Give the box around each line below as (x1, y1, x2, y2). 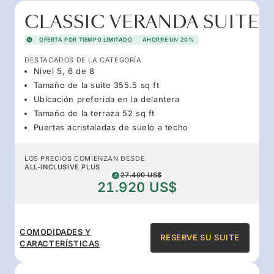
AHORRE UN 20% (142, 35, 194, 43)
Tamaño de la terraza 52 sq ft (33, 108, 155, 118)
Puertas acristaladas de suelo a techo (33, 122, 188, 132)
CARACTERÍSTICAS (20, 238, 100, 248)
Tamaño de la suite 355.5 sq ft (33, 80, 160, 90)
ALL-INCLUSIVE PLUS (24, 162, 100, 171)
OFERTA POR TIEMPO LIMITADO (39, 35, 133, 43)
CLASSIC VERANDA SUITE (24, 10, 259, 34)
